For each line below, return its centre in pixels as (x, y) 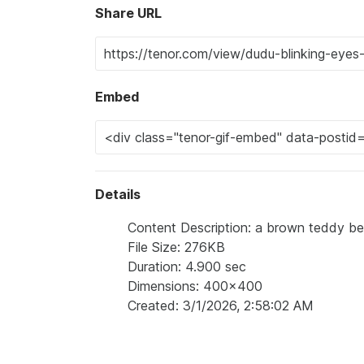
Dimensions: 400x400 (195, 286)
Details (118, 194)
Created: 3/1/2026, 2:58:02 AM (221, 305)
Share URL (128, 13)
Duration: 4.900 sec (187, 266)
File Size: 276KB (176, 247)
